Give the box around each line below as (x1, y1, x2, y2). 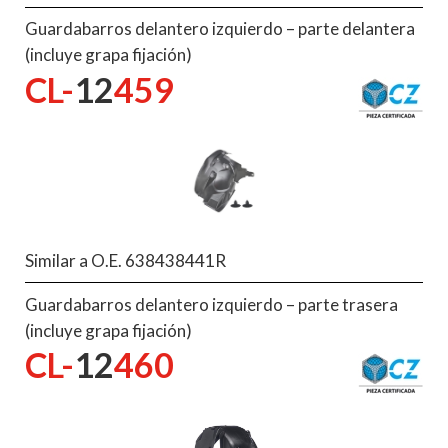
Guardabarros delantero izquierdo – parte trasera (25, 293, 398, 315)
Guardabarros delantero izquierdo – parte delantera (25, 18, 415, 40)
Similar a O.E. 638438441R (25, 249, 226, 271)
